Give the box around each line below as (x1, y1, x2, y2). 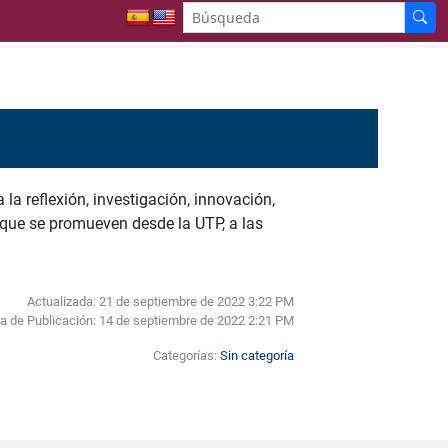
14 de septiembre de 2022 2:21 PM (98, 312, 294, 328)
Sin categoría (219, 347, 294, 363)
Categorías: (152, 347, 220, 363)
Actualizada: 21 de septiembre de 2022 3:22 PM (26, 293, 294, 309)
